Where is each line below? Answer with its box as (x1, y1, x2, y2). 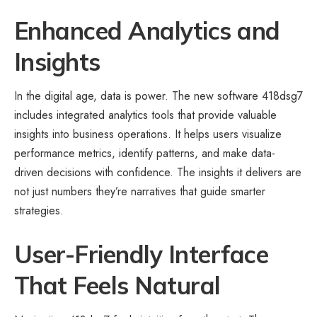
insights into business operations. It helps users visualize (14, 126, 282, 143)
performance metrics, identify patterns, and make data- (14, 145, 275, 162)
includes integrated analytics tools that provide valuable (14, 107, 277, 124)
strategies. (14, 202, 64, 219)
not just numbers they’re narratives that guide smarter (14, 183, 265, 200)
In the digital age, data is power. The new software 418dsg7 (14, 88, 303, 105)
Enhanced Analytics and (14, 15, 280, 46)
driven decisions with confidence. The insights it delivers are (14, 164, 301, 181)
